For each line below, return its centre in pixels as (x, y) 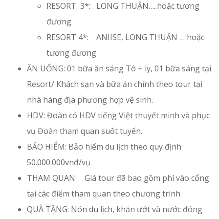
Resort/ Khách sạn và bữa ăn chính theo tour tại (115, 84)
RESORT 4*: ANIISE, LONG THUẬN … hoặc (125, 37)
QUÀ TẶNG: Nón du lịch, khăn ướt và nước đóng (115, 209)
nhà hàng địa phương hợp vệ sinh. (90, 99)
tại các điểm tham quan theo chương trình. (104, 193)
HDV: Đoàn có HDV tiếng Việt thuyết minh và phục (118, 115)
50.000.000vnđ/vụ (59, 162)
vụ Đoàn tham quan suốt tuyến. (85, 131)
